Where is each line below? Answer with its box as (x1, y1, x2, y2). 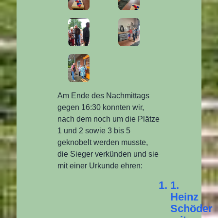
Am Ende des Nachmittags (57, 91, 150, 100)
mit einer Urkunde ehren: (57, 162, 143, 170)
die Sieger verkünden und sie (57, 150, 159, 159)
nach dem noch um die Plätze (57, 115, 160, 124)
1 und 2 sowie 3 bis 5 (57, 127, 131, 135)
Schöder (170, 202, 213, 215)
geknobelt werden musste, (57, 138, 148, 147)
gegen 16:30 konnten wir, (57, 103, 145, 112)
